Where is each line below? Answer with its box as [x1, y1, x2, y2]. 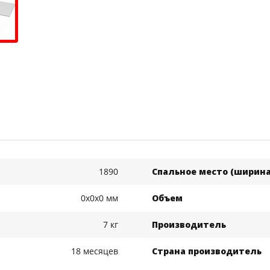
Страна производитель [152, 245, 262, 257]
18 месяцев [71, 245, 118, 257]
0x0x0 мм [80, 192, 118, 204]
